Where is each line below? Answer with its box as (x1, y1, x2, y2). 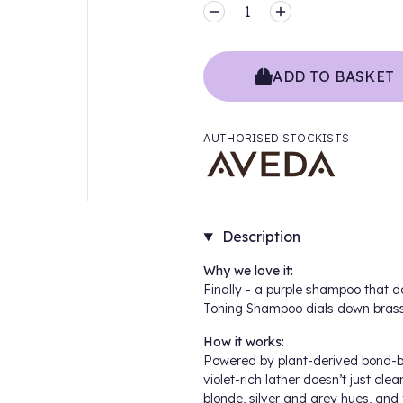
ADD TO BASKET (273, 67, 395, 85)
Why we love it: (203, 263, 294, 279)
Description (219, 228, 301, 246)
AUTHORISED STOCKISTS (203, 131, 350, 145)
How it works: (203, 334, 285, 350)
